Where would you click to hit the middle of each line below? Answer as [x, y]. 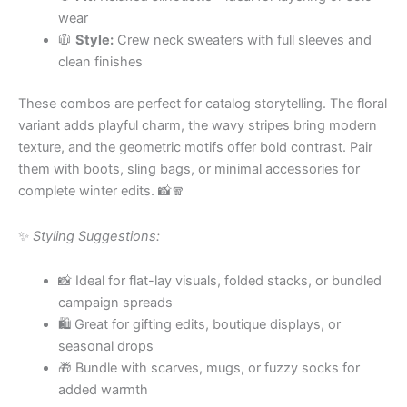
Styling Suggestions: [96, 236]
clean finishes [100, 62]
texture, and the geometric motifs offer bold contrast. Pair [195, 148]
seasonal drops [105, 347]
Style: [94, 40]
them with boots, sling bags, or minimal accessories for [189, 169]
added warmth [103, 390]
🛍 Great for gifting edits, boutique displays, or [199, 325]
